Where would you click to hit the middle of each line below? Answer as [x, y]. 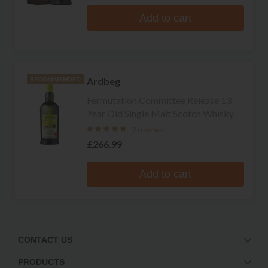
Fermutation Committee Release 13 [159, 100]
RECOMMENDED [55, 79]
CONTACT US [45, 240]
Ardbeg [103, 81]
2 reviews [148, 129]
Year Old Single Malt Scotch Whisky [160, 113]
